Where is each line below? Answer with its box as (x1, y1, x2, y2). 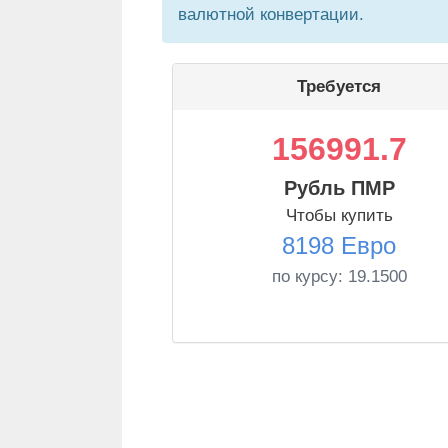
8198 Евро (282, 232, 396, 259)
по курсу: (271, 267, 348, 286)
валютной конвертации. (178, 5, 364, 24)
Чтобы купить (285, 206, 393, 225)
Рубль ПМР (283, 177, 395, 199)
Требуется (297, 77, 381, 96)
